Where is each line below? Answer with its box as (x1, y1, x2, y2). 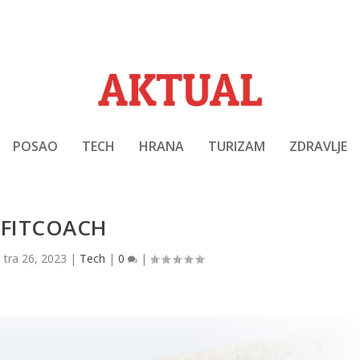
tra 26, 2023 (3, 251, 67, 267)
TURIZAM (208, 137, 265, 155)
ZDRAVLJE (289, 137, 347, 155)
